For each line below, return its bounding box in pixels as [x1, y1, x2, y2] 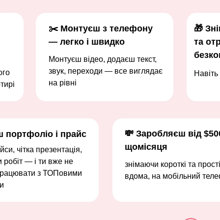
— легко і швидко [49, 37, 125, 47]
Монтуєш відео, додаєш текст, [49, 55, 157, 63]
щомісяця [125, 142, 167, 152]
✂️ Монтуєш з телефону [49, 24, 153, 33]
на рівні [49, 79, 77, 87]
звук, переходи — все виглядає [49, 67, 163, 75]
